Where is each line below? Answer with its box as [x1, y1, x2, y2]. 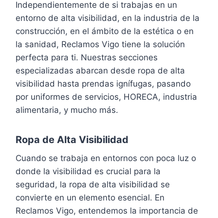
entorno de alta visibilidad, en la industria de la [16, 13, 200, 23]
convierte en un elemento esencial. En [16, 192, 164, 202]
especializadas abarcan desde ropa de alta [16, 65, 185, 75]
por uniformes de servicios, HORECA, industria [16, 91, 197, 102]
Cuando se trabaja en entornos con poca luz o [16, 153, 196, 163]
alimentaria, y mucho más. [16, 105, 118, 115]
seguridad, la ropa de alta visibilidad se [16, 179, 170, 189]
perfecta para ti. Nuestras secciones [16, 52, 158, 62]
